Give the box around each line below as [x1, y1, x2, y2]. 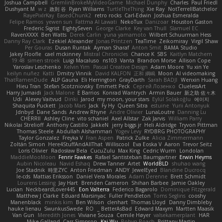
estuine [151, 102, 169, 110]
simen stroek [28, 57, 60, 64]
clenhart [107, 199, 128, 206]
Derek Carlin [69, 31, 101, 39]
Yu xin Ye [186, 63, 209, 71]
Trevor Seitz [183, 141, 213, 148]
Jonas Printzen [96, 38, 132, 45]
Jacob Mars [58, 102, 86, 110]
